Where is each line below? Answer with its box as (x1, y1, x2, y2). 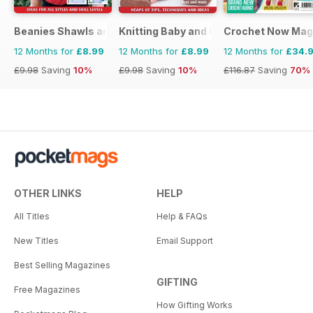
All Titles (14, 210, 50, 221)
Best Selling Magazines (14, 259, 110, 270)
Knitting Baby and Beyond (119, 24, 247, 37)
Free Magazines (14, 284, 80, 295)
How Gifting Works (156, 299, 233, 310)
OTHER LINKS (14, 187, 82, 199)
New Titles (14, 235, 59, 246)
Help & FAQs (156, 210, 208, 221)
